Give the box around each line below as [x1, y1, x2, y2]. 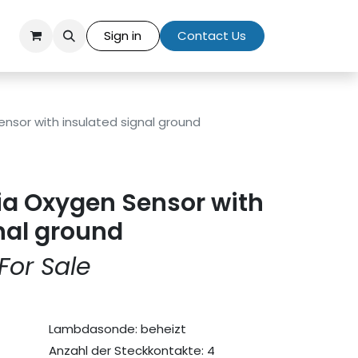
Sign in [104, 27, 142, 44]
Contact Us [177, 27, 247, 44]
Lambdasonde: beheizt [49, 320, 186, 337]
